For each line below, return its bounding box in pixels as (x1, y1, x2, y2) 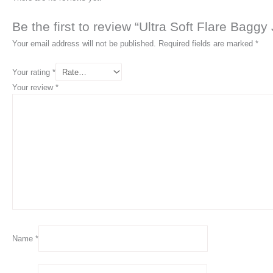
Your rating (12, 67, 52, 77)
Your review (12, 83, 55, 93)
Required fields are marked (158, 39, 255, 49)
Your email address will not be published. (12, 39, 156, 49)
